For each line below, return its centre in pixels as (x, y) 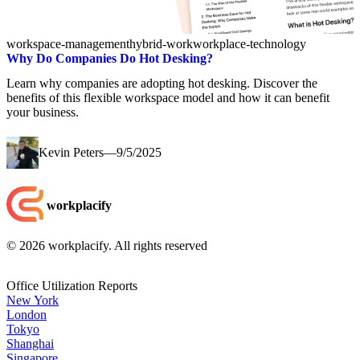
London (27, 315)
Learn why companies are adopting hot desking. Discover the (162, 84)
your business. (43, 112)
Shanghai (30, 344)
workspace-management (68, 44)
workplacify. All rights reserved (126, 245)
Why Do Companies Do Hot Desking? (110, 59)
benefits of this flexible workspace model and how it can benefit (168, 98)
